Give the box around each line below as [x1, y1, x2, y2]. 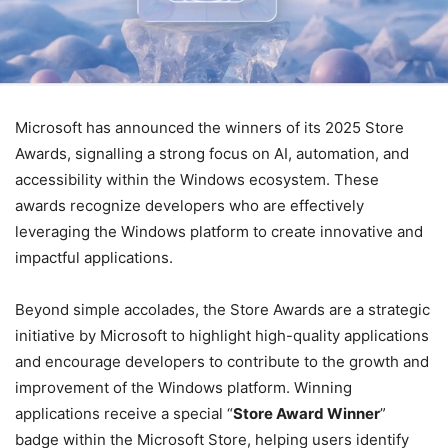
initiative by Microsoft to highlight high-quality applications [15, 326, 429, 345]
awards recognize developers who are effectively [15, 196, 364, 215]
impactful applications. [15, 248, 173, 267]
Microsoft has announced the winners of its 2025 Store [15, 118, 404, 137]
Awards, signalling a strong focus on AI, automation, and [15, 144, 409, 163]
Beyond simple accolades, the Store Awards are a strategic [15, 300, 430, 319]
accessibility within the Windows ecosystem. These [15, 170, 379, 189]
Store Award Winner [233, 404, 380, 423]
